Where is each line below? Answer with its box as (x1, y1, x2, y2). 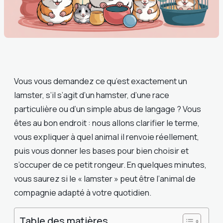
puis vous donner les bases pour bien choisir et (14, 144, 189, 156)
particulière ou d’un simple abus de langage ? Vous (14, 103, 201, 114)
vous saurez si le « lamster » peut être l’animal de (14, 172, 196, 184)
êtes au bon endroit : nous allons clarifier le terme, (14, 116, 200, 128)
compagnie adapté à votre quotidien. (14, 186, 151, 198)
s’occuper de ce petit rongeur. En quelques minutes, (14, 158, 207, 170)
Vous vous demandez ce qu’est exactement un (14, 75, 187, 87)
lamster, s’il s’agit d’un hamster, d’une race (14, 89, 169, 101)
